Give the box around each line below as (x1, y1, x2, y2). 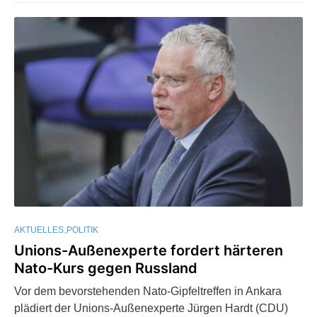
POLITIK (67, 225, 98, 236)
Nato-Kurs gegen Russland (14, 260, 197, 277)
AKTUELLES (14, 225, 64, 236)
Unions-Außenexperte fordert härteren (14, 242, 283, 260)
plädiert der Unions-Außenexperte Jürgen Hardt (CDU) (14, 302, 288, 315)
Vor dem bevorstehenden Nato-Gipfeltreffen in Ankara (14, 285, 282, 298)
